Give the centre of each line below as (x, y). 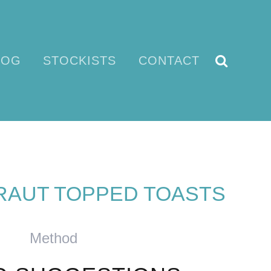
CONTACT (169, 60)
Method (53, 238)
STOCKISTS (80, 60)
